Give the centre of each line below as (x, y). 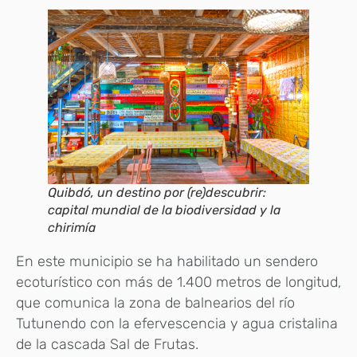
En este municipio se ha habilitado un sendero (167, 261)
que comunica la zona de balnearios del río (155, 302)
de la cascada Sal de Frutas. (107, 344)
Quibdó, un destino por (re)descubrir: (157, 192)
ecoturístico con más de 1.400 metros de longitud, (178, 282)
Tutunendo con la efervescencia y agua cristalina (177, 323)
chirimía (72, 227)
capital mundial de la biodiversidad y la (164, 210)
